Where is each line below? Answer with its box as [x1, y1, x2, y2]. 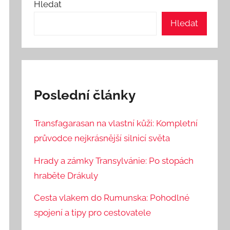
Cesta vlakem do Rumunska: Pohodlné [34, 193, 190, 203]
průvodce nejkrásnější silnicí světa [34, 132, 170, 143]
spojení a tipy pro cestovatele [34, 207, 151, 218]
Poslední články [34, 87, 136, 103]
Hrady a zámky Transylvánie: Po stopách [34, 155, 194, 166]
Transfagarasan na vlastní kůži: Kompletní [34, 118, 198, 128]
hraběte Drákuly [34, 170, 99, 181]
